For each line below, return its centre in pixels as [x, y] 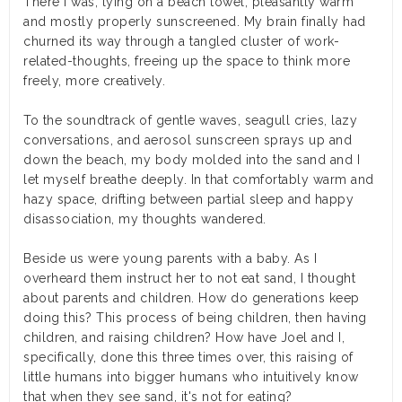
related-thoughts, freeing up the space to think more [187, 61]
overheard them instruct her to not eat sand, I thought [189, 279]
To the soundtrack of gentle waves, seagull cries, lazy [190, 121]
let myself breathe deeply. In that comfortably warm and [199, 180]
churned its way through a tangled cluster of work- [181, 42]
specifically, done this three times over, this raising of [188, 358]
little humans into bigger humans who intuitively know [191, 377]
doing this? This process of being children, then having [195, 318]
